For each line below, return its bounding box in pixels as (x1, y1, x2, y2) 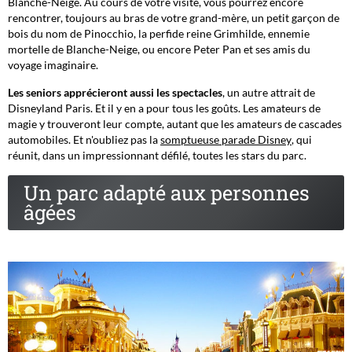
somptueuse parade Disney (160, 132, 291, 146)
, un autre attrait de (222, 85, 315, 99)
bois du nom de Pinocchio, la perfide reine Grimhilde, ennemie (8, 26, 310, 40)
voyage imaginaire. (8, 57, 98, 71)
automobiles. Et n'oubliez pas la (8, 132, 160, 146)
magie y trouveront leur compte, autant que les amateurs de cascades (8, 116, 342, 130)
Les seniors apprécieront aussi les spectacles (8, 85, 222, 99)
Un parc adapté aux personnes (24, 178, 310, 206)
